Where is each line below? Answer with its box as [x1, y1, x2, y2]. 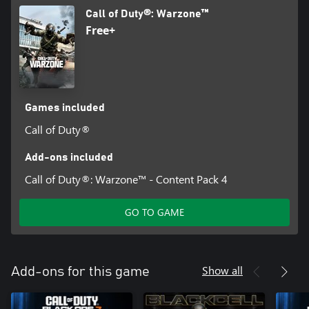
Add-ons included [24, 151, 113, 163]
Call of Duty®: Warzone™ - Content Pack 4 [24, 171, 228, 186]
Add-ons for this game [11, 264, 150, 279]
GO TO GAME [125, 205, 184, 219]
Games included [24, 101, 105, 113]
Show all [202, 262, 243, 277]
